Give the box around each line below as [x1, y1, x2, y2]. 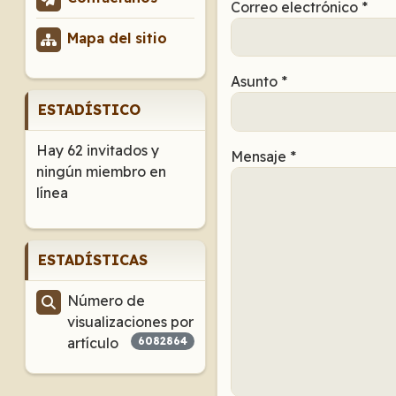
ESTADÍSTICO [38, 101, 141, 118]
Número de [67, 292, 146, 309]
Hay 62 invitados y [36, 141, 160, 159]
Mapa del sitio [67, 29, 168, 47]
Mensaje [230, 147, 286, 165]
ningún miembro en [36, 163, 167, 180]
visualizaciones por [67, 313, 194, 331]
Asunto [230, 72, 278, 91]
